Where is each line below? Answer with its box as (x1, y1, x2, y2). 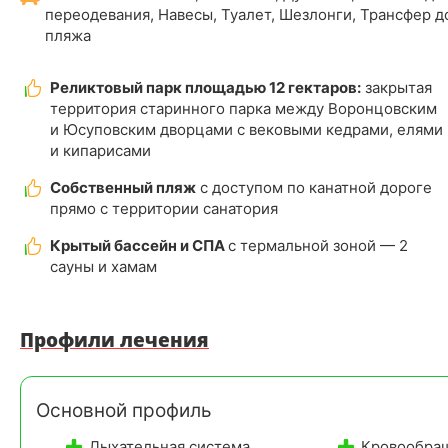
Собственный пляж (50, 177, 196, 197)
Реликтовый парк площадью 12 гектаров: (50, 77, 361, 97)
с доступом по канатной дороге (196, 177, 432, 197)
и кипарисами (50, 140, 151, 160)
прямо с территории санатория (50, 198, 278, 218)
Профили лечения (20, 326, 209, 353)
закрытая (361, 77, 432, 97)
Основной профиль (36, 398, 212, 422)
